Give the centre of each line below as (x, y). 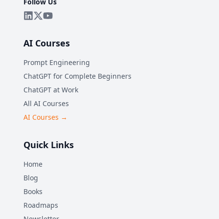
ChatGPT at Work (51, 90)
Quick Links (49, 145)
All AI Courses (46, 103)
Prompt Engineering (57, 62)
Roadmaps (41, 205)
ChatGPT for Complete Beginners (77, 76)
